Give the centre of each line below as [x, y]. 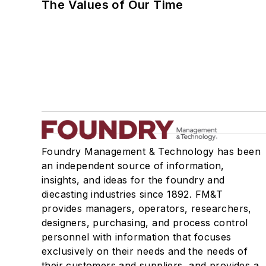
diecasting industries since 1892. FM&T [132, 194]
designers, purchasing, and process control [145, 223]
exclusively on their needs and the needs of [145, 251]
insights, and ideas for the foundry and [133, 180]
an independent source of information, [133, 166]
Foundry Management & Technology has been [151, 152]
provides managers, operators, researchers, [147, 209]
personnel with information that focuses [137, 237]
